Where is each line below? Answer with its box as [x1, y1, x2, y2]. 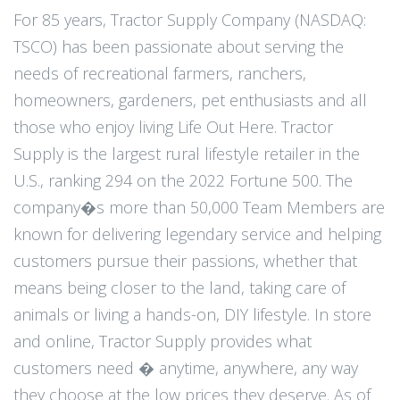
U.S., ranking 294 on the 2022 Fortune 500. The [13, 170, 353, 191]
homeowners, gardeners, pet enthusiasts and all [13, 89, 367, 111]
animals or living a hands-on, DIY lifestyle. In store [13, 304, 371, 325]
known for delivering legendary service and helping [13, 223, 381, 245]
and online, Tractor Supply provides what [13, 330, 312, 352]
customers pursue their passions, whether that [13, 250, 357, 271]
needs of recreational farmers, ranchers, [13, 62, 306, 84]
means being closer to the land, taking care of [13, 277, 346, 298]
